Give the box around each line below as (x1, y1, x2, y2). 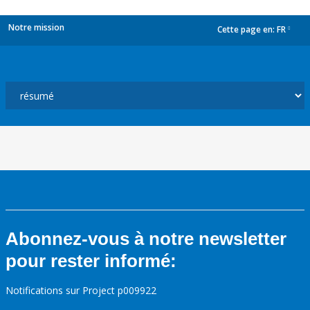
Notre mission (8, 21, 64, 33)
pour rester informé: (6, 250, 176, 271)
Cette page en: (217, 24, 277, 36)
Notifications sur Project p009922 (6, 284, 156, 297)
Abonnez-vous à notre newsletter (6, 228, 286, 249)
